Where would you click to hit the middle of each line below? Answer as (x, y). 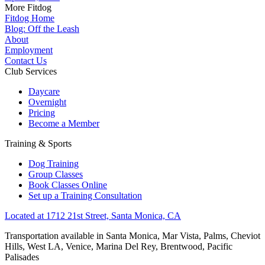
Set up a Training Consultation (85, 195)
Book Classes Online (68, 185)
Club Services (31, 71)
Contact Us (26, 60)
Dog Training (54, 163)
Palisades (22, 257)
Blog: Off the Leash (42, 28)
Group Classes (56, 174)
